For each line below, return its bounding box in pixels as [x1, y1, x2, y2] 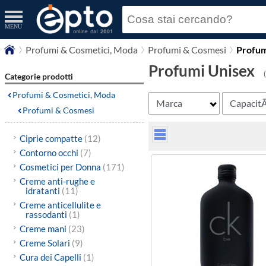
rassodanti [25, 209, 69, 220]
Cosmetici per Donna [19, 161, 103, 172]
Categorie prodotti [5, 71, 73, 81]
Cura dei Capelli [19, 252, 83, 262]
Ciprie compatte [19, 133, 84, 144]
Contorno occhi [19, 147, 80, 158]
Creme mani [19, 223, 68, 234]
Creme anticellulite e [19, 199, 101, 210]
